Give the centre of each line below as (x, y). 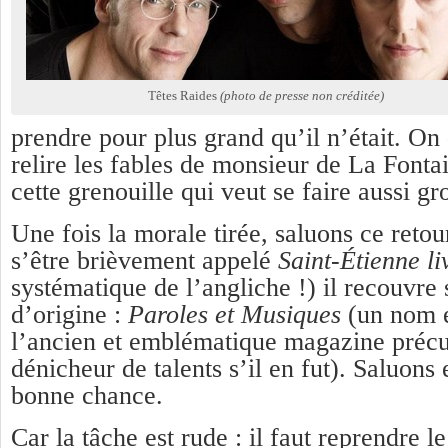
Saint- (309, 260)
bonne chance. (87, 395)
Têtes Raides (184, 95)
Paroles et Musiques (234, 314)
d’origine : (69, 314)
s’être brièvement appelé (144, 260)
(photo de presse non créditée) (302, 95)
